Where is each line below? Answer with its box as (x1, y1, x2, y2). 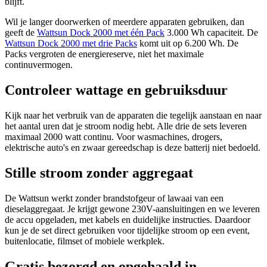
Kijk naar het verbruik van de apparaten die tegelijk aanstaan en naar (5, 110, 262, 120)
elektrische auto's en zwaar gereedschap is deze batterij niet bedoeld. (5, 142, 260, 153)
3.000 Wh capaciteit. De (164, 27, 258, 38)
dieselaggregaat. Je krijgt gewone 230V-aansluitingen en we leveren (5, 203, 260, 214)
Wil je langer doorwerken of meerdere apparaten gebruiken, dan (5, 17, 244, 27)
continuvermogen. (5, 60, 73, 70)
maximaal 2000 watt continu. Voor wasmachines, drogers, (5, 131, 222, 142)
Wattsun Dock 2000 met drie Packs (5, 38, 137, 49)
